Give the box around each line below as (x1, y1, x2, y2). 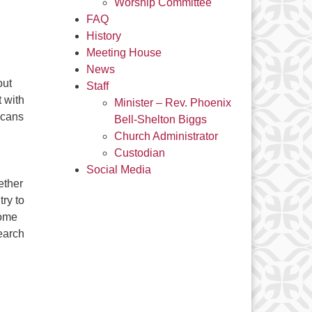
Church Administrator (114, 130, 218, 142)
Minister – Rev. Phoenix (114, 97, 231, 109)
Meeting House (86, 47, 162, 58)
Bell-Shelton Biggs (114, 114, 207, 125)
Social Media (86, 164, 151, 175)
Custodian (114, 147, 165, 159)
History (86, 30, 121, 42)
